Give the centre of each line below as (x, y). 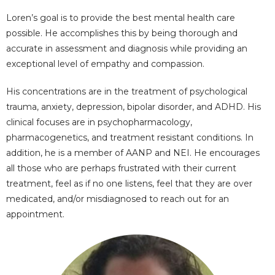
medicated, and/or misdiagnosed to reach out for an (118, 199)
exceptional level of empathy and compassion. (107, 64)
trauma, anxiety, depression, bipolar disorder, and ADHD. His (134, 107)
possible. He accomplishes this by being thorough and (122, 33)
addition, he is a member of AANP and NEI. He (108, 153)
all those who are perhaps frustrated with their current (121, 168)
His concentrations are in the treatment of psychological (127, 91)
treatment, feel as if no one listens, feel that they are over (129, 184)
